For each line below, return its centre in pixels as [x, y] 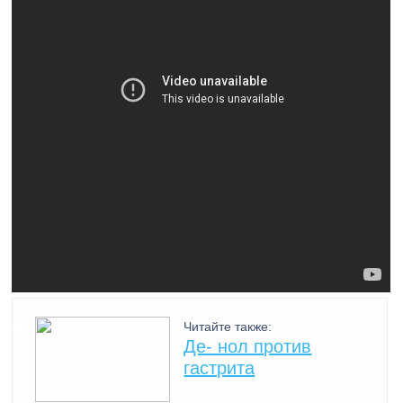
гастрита [219, 368]
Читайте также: [228, 327]
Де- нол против [248, 346]
